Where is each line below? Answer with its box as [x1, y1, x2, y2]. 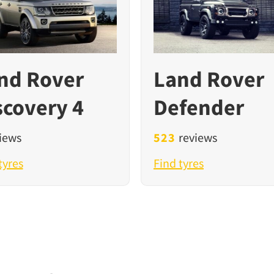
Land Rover [154, 65, 264, 94]
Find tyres [154, 155, 204, 171]
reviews [176, 130, 217, 146]
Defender [154, 94, 244, 122]
